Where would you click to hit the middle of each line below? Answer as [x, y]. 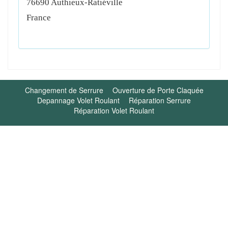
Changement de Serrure [64, 90]
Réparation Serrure [160, 100]
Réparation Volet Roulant [114, 110]
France [39, 18]
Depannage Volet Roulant [78, 100]
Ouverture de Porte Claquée [158, 90]
